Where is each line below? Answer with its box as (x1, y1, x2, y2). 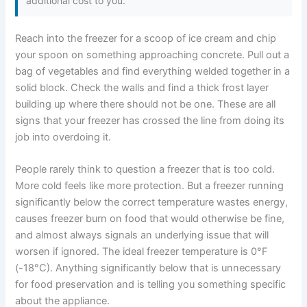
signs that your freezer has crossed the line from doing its (15, 114, 285, 127)
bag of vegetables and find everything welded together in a (15, 64, 291, 77)
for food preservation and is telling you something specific (15, 278, 286, 291)
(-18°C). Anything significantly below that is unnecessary (15, 262, 282, 275)
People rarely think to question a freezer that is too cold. (15, 163, 275, 176)
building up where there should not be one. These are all (15, 97, 276, 110)
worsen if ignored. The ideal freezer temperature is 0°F (15, 245, 269, 258)
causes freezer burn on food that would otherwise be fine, (15, 212, 285, 225)
